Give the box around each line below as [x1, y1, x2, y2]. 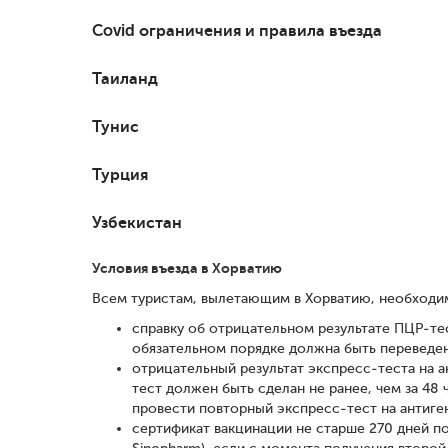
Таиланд [92, 68, 158, 88]
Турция [92, 164, 148, 184]
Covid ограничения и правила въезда [92, 20, 382, 40]
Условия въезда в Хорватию [92, 259, 282, 277]
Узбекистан [92, 212, 182, 232]
